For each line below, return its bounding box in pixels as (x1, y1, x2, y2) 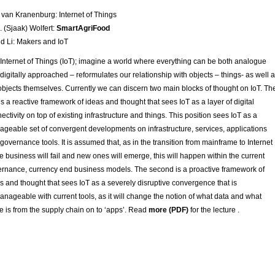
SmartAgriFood (56, 24, 110, 33)
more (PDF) (149, 206, 188, 215)
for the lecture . (188, 206, 239, 215)
